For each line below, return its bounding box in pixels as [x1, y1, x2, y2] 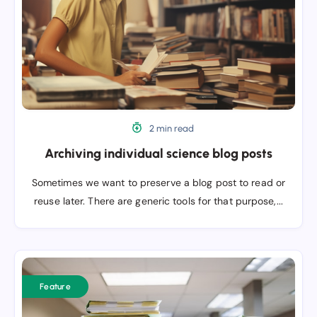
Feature [40, 282, 71, 292]
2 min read [146, 123, 195, 134]
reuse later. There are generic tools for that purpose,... [34, 195, 283, 207]
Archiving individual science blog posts [45, 146, 272, 161]
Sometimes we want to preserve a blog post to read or [31, 176, 286, 189]
